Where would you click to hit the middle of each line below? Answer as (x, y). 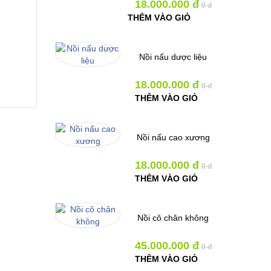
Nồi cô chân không (173, 218)
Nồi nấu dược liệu (173, 57)
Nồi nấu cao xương (173, 137)
